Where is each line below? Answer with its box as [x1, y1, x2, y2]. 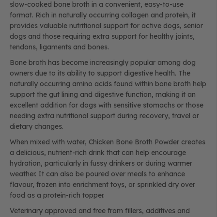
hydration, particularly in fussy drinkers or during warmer [10, 159, 192, 168]
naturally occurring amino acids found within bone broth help [10, 79, 206, 88]
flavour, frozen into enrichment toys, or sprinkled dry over [10, 180, 195, 189]
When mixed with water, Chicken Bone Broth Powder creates [10, 138, 205, 146]
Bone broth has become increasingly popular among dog [10, 58, 196, 67]
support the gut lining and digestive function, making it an [10, 90, 196, 99]
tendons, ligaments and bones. [10, 43, 109, 51]
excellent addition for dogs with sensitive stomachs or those [10, 101, 203, 109]
